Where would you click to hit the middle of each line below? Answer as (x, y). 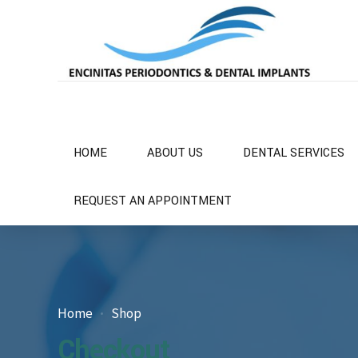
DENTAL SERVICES (294, 153)
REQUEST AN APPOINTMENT (153, 201)
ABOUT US (175, 153)
